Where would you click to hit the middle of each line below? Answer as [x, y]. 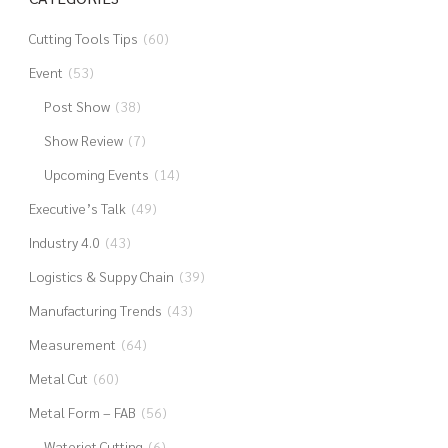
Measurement [72, 344]
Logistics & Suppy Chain [101, 276]
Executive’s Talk [77, 208]
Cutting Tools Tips [83, 38]
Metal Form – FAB [82, 412]
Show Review [83, 140]
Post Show [76, 106]
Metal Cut [58, 378]
